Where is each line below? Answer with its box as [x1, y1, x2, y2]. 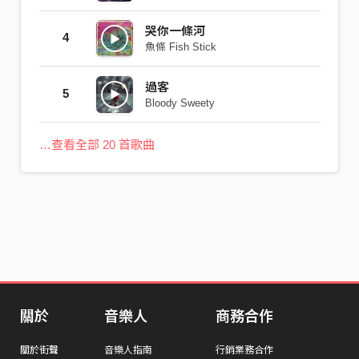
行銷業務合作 [215, 345, 273, 357]
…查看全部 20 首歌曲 [38, 137, 155, 151]
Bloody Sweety [144, 96, 215, 109]
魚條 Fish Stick [144, 41, 216, 53]
